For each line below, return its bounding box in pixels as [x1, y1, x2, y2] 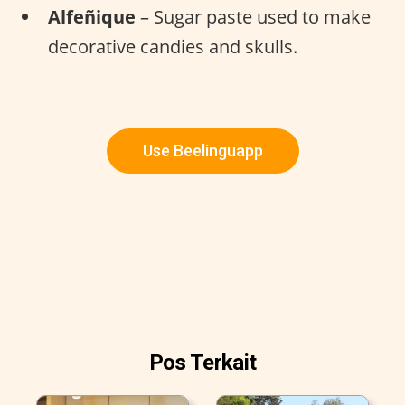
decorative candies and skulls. [48, 33, 297, 59]
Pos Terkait [148, 349, 257, 375]
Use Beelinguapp [142, 140, 263, 160]
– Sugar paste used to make [136, 4, 371, 29]
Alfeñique [48, 4, 136, 29]
